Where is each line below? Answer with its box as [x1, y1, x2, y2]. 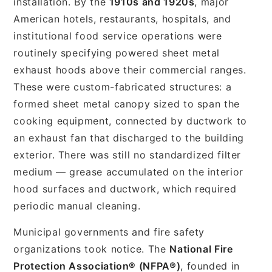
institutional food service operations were [13, 29, 222, 42]
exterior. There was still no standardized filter [13, 148, 242, 161]
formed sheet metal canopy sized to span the [13, 97, 240, 110]
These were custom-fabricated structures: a [13, 80, 232, 93]
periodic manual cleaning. [13, 199, 141, 212]
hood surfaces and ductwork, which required [13, 182, 237, 195]
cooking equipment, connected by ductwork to [13, 114, 247, 127]
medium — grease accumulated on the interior [13, 165, 243, 178]
